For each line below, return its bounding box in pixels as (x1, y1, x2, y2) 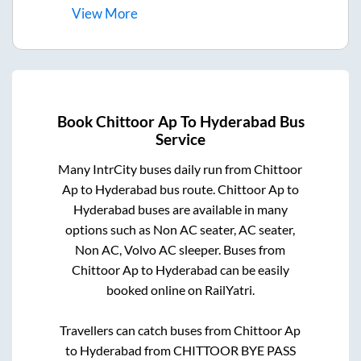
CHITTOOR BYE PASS (172, 342, 296, 358)
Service (156, 130, 205, 148)
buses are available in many (135, 201, 288, 217)
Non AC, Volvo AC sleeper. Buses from (75, 241, 286, 257)
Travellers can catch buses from (60, 322, 234, 338)
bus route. (156, 180, 218, 197)
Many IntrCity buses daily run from (58, 160, 255, 176)
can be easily (217, 261, 289, 277)
